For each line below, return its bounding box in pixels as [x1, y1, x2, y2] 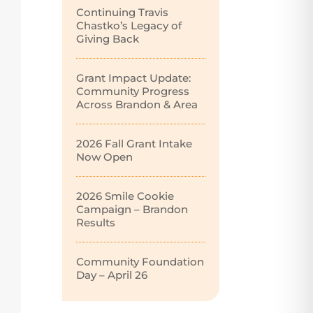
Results [76, 215, 116, 229]
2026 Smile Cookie [76, 189, 175, 203]
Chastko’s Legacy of [76, 18, 182, 32]
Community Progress [76, 84, 190, 98]
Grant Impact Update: [76, 71, 191, 85]
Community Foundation [76, 254, 205, 268]
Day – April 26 [76, 268, 148, 282]
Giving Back [76, 31, 140, 45]
